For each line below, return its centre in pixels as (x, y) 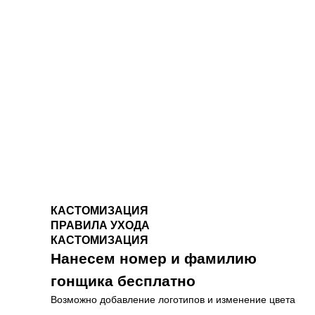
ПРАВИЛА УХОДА (100, 225)
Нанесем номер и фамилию (154, 258)
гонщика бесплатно (123, 281)
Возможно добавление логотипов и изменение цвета (173, 300)
